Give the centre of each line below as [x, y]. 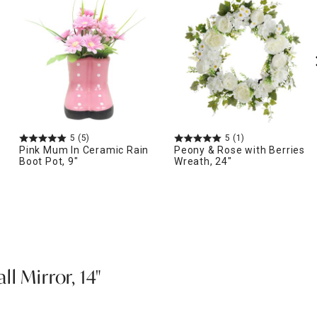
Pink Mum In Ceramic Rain [84, 150]
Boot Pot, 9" [49, 161]
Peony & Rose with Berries [240, 150]
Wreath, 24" [203, 161]
